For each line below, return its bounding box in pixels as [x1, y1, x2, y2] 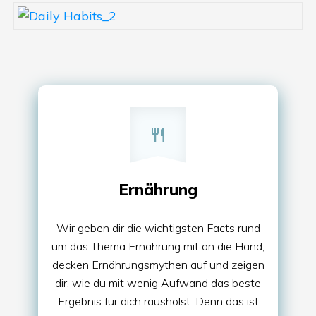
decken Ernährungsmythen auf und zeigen [51, 257, 265, 272]
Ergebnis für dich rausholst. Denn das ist [57, 293, 259, 308]
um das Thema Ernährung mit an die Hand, [51, 238, 265, 253]
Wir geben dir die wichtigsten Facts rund [56, 220, 260, 235]
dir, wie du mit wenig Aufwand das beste [55, 275, 261, 290]
